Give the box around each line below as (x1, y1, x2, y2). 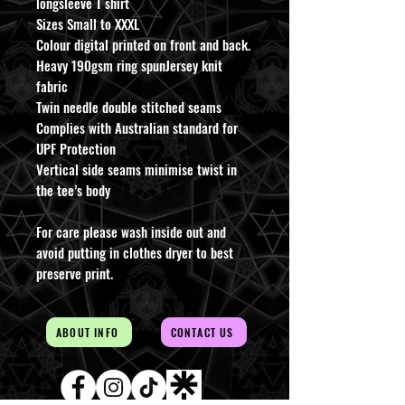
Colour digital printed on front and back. (36, 33, 250, 54)
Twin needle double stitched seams (36, 96, 221, 117)
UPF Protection (36, 137, 116, 158)
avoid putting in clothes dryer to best (36, 241, 233, 262)
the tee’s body (36, 179, 110, 200)
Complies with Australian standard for (36, 117, 238, 137)
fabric (36, 75, 68, 96)
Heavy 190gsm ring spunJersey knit (36, 54, 222, 75)
